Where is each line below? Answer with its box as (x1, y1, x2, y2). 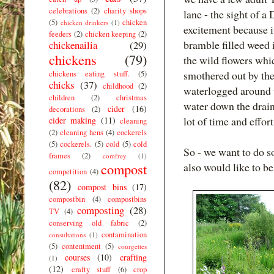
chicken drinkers (60, 17, 108, 27)
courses (64, 251, 90, 263)
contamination (102, 229, 147, 240)
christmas (116, 92, 147, 103)
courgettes (118, 241, 147, 251)
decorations (49, 103, 85, 114)
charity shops (103, 5, 147, 16)
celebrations (49, 5, 87, 16)
